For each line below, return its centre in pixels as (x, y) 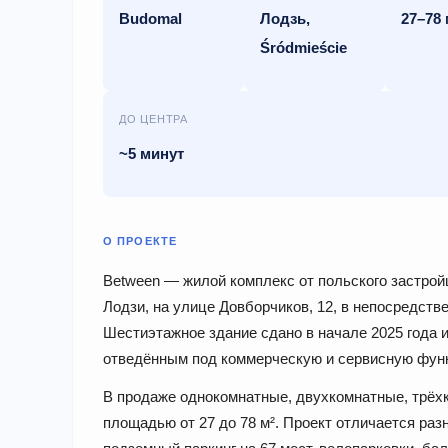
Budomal (150, 18)
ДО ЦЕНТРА (153, 118)
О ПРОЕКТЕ (140, 240)
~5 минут (151, 153)
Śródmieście (304, 47)
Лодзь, (285, 18)
